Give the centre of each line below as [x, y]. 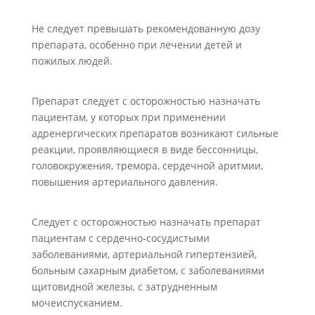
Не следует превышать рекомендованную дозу [146, 28]
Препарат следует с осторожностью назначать [146, 101]
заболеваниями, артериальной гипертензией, [144, 254]
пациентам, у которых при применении [128, 117]
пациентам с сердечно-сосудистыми [120, 238]
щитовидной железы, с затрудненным [124, 287]
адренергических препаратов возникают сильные [155, 133]
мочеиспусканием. [77, 303]
